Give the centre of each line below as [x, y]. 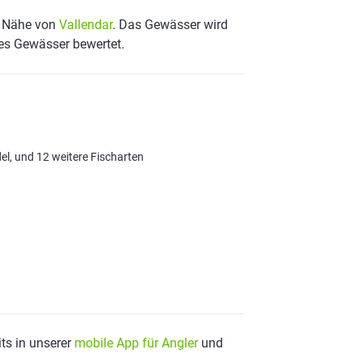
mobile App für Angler [136, 343]
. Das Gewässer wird [170, 25]
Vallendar [86, 25]
